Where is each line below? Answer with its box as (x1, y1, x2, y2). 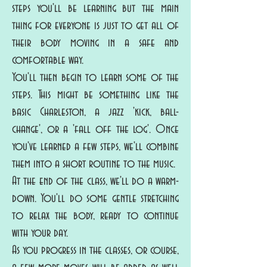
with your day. (12, 226, 68, 240)
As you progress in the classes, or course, (12, 244, 179, 257)
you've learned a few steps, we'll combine (12, 140, 179, 153)
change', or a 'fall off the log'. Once (12, 123, 179, 136)
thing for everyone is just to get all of (12, 19, 179, 32)
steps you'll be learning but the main (12, 2, 179, 15)
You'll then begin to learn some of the (12, 71, 179, 84)
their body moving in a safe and (12, 36, 179, 49)
